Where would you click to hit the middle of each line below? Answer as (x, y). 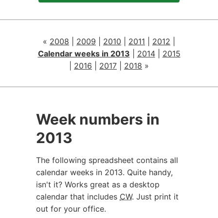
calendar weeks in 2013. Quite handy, (104, 172)
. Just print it (155, 197)
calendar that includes (78, 197)
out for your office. (71, 209)
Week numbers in (98, 119)
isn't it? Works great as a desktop (98, 184)
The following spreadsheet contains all (107, 160)
